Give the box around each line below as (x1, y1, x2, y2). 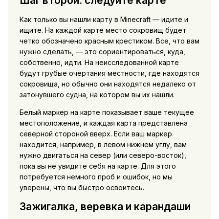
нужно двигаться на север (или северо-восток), (19, 151, 186, 160)
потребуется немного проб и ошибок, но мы (19, 173, 173, 181)
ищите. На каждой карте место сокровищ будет (19, 26, 186, 35)
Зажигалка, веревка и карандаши (19, 200, 191, 213)
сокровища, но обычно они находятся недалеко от (19, 80, 196, 88)
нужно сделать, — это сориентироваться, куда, (19, 47, 185, 56)
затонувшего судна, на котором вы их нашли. (19, 90, 175, 99)
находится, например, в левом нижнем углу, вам (19, 140, 187, 149)
